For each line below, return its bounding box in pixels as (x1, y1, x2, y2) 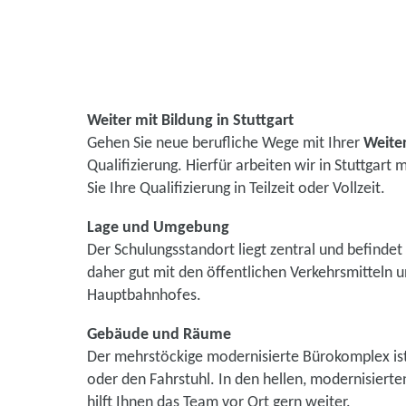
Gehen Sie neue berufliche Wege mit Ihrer (87, 135, 363, 152)
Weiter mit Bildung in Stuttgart (87, 112, 294, 130)
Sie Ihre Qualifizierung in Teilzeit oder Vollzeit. (87, 180, 385, 198)
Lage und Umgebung (87, 219, 229, 237)
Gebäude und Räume (87, 326, 231, 343)
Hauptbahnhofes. (87, 287, 201, 304)
